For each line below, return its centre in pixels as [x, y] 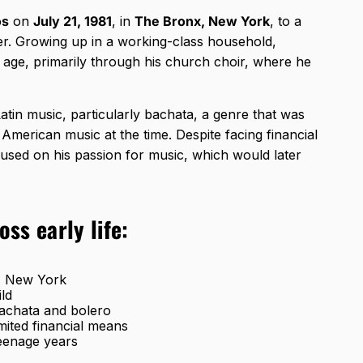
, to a [286, 21]
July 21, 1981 [73, 21]
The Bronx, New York [202, 21]
